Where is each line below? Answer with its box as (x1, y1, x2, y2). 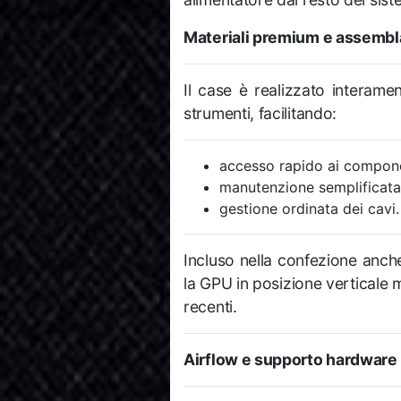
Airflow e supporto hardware (183, 350, 397, 370)
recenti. (183, 297, 237, 317)
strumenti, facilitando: (183, 104, 337, 124)
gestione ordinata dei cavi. (219, 200, 399, 218)
